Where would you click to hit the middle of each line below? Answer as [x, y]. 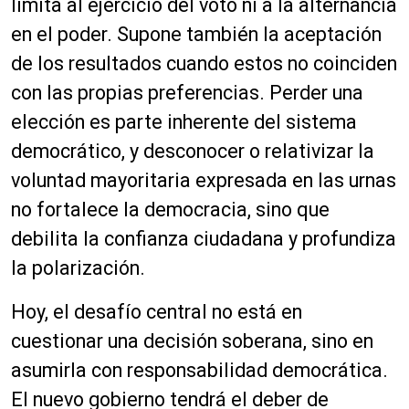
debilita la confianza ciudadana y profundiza [204, 238]
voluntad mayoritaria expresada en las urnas [204, 180]
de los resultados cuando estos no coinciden [204, 63]
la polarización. [78, 267]
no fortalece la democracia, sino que [170, 209]
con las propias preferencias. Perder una [187, 92]
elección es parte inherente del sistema [184, 121]
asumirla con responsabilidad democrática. [199, 370]
